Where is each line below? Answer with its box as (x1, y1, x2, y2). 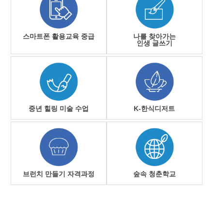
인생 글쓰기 (136, 39, 172, 47)
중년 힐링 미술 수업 (29, 105, 89, 113)
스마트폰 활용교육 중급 (23, 32, 95, 41)
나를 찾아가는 (133, 32, 176, 41)
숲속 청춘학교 (133, 170, 176, 178)
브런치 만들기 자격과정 (23, 170, 95, 178)
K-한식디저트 (134, 105, 175, 113)
